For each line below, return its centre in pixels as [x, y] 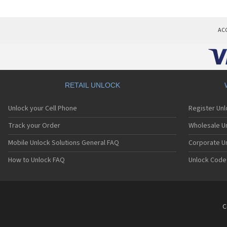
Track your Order [34, 126]
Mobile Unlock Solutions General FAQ [64, 143]
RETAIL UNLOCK [92, 85]
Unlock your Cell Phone [43, 108]
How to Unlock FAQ [36, 160]
